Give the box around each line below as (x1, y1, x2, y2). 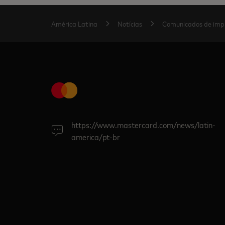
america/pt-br (71, 131, 120, 142)
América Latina (51, 19, 97, 28)
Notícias (118, 19, 142, 28)
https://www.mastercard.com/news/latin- (71, 119, 215, 130)
